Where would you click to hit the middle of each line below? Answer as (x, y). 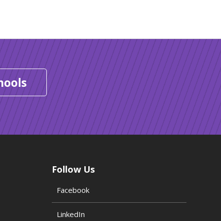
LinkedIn (71, 214)
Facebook (73, 190)
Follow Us (73, 169)
